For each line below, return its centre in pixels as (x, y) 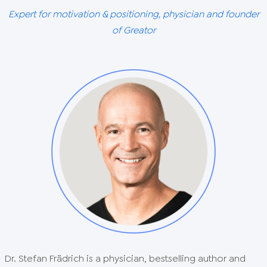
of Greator (133, 30)
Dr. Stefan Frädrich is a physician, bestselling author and (125, 258)
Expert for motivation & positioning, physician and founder (133, 14)
